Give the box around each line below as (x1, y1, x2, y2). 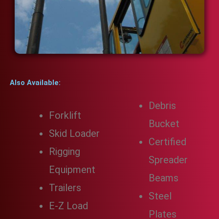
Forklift (49, 109, 81, 122)
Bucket (149, 118, 179, 130)
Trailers (49, 182, 81, 194)
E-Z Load (49, 200, 88, 212)
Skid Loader (49, 128, 100, 140)
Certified (149, 136, 186, 148)
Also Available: (10, 78, 61, 88)
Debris (149, 100, 176, 112)
